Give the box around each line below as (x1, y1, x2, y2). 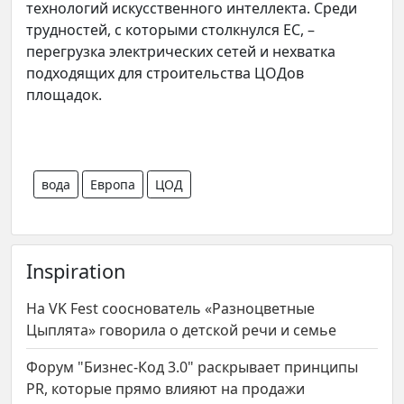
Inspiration (26, 257, 125, 284)
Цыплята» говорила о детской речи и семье (26, 319, 336, 340)
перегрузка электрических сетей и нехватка (26, 41, 335, 61)
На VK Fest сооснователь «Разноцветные (26, 298, 315, 318)
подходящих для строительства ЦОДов (26, 62, 304, 83)
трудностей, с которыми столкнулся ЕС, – (26, 19, 315, 40)
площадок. (26, 84, 102, 105)
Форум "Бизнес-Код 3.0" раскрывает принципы (26, 356, 358, 377)
